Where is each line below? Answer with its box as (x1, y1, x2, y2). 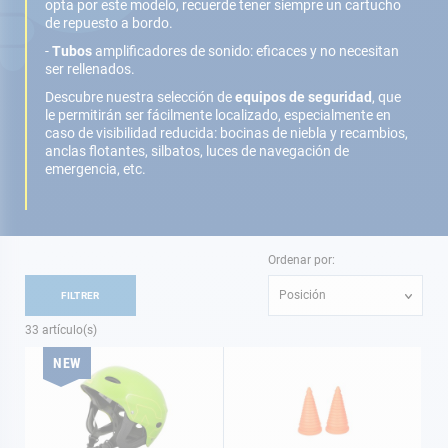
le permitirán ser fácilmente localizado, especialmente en (45, 107, 391, 123)
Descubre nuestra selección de (45, 89, 235, 105)
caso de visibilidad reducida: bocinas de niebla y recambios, (45, 125, 408, 141)
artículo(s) (39, 323, 97, 337)
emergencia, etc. (45, 161, 146, 177)
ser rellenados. (45, 61, 138, 77)
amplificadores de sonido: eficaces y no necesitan (95, 43, 399, 59)
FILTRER (61, 290, 100, 301)
